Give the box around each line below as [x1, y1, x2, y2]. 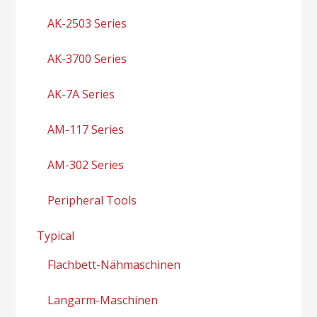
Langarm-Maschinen [47, 292, 158, 308]
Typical [37, 227, 75, 243]
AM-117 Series [47, 121, 125, 137]
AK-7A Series [47, 86, 115, 102]
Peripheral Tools [47, 192, 137, 208]
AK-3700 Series [47, 50, 127, 67]
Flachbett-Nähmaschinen [47, 256, 181, 272]
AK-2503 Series [47, 15, 127, 31]
